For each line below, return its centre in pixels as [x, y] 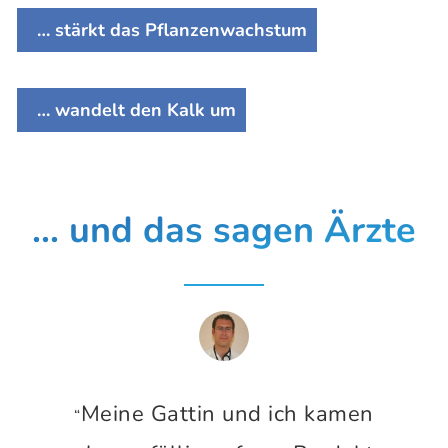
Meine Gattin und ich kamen [227, 414]
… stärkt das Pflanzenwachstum [166, 29]
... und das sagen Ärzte [223, 230]
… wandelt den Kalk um [131, 109]
